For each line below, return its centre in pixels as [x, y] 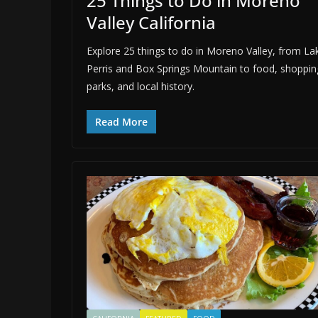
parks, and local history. [141, 86]
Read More [121, 121]
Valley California [151, 22]
